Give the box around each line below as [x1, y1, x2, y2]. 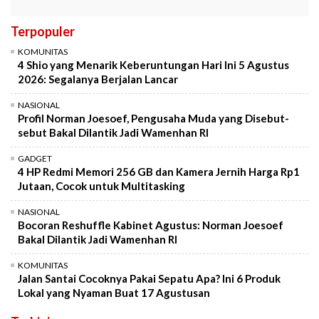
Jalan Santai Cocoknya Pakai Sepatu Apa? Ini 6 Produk [18, 272, 281, 286]
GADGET [18, 153, 52, 164]
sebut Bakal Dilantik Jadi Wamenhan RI [18, 126, 209, 140]
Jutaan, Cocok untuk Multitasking [18, 179, 185, 193]
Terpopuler [11, 23, 75, 40]
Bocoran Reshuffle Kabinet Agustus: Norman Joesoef [18, 219, 283, 232]
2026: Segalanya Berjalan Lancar [18, 73, 178, 86]
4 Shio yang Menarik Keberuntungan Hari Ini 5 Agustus [18, 58, 289, 72]
